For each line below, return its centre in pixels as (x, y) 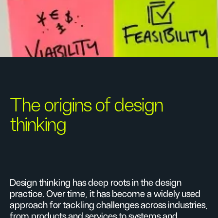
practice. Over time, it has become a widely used (105, 194)
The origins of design (87, 106)
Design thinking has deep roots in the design (96, 183)
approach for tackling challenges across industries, (109, 205)
